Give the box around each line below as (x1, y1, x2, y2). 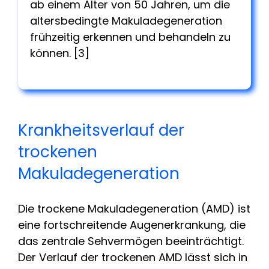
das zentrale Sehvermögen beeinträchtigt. (18, 233, 244, 249)
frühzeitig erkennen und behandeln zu (30, 29, 231, 44)
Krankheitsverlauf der (18, 119, 184, 141)
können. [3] (30, 45, 89, 61)
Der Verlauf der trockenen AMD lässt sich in (18, 249, 247, 265)
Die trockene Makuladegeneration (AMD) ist (18, 201, 250, 216)
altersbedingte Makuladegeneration (30, 13, 222, 28)
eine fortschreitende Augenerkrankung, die (18, 217, 246, 232)
